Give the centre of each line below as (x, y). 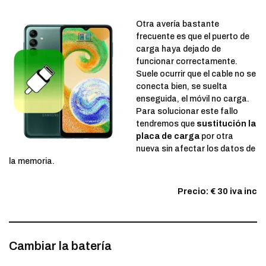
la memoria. (32, 161)
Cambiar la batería (60, 246)
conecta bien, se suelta (182, 87)
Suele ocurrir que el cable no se (196, 74)
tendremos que (166, 124)
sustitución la (226, 124)
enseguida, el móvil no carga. (193, 99)
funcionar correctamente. (187, 62)
